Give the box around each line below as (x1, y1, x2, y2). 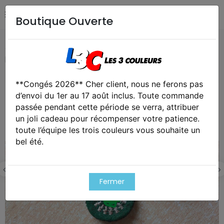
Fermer (99, 176, 124, 186)
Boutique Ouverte (15, 13, 113, 29)
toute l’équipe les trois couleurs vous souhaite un (15, 124, 200, 135)
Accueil (5, 41, 30, 51)
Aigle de (176, 41, 204, 51)
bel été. (15, 136, 43, 146)
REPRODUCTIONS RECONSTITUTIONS (42, 41, 165, 51)
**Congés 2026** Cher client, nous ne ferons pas (15, 78, 203, 89)
